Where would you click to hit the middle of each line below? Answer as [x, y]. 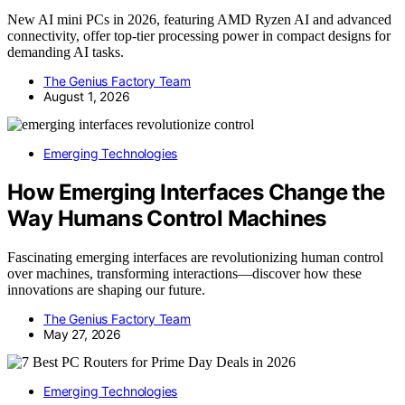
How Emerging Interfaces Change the [196, 193]
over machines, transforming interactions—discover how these [184, 274]
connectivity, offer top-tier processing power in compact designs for [199, 36]
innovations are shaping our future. [106, 290]
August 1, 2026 [87, 97]
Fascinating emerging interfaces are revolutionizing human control [195, 258]
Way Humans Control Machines [167, 219]
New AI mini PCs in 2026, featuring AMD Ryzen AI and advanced [199, 20]
